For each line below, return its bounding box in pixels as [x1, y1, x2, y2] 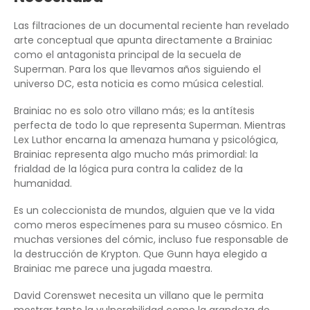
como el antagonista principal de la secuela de [14, 48, 241, 62]
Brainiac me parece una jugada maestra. [14, 262, 212, 276]
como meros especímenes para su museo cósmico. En [14, 218, 282, 232]
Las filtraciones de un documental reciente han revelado [14, 19, 289, 33]
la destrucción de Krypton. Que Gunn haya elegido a [14, 247, 267, 262]
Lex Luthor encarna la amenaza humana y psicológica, [14, 133, 278, 147]
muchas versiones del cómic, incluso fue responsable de [14, 232, 289, 247]
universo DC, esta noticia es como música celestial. [14, 77, 264, 91]
